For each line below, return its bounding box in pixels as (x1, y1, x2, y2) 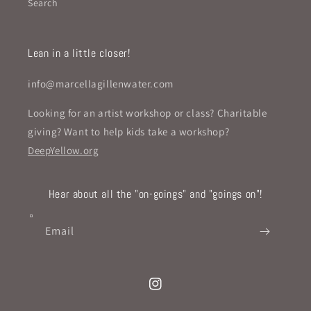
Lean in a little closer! (28, 46, 131, 61)
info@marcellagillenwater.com (28, 77, 174, 91)
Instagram (149, 285, 195, 298)
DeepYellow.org (28, 144, 99, 158)
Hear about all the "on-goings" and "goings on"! (48, 187, 263, 202)
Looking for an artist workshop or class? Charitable (28, 106, 267, 120)
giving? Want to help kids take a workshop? (28, 125, 230, 139)
